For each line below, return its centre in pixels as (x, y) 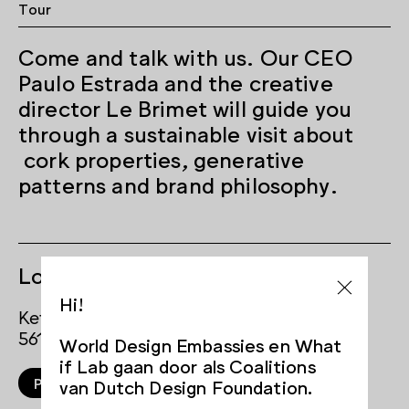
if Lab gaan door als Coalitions (187, 365)
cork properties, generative (162, 158)
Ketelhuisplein (78, 315)
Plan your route (89, 382)
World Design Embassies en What (200, 344)
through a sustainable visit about (186, 132)
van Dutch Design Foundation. (186, 386)
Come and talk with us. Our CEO (185, 56)
